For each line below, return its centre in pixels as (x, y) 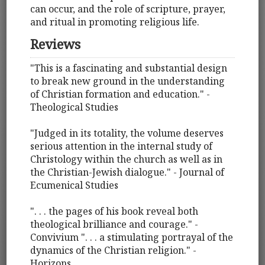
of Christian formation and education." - (120, 94)
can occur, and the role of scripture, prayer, (128, 9)
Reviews (56, 44)
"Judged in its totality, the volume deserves (127, 133)
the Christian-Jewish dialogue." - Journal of (127, 172)
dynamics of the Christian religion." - (114, 251)
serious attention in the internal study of (122, 146)
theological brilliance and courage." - (114, 224)
